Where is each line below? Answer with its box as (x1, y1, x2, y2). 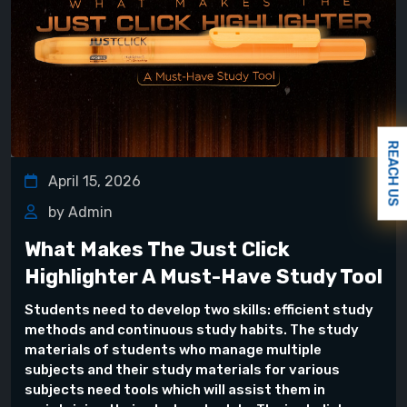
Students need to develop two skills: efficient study (25, 302, 373, 319)
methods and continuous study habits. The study (25, 322, 359, 339)
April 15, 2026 (45, 173, 141, 191)
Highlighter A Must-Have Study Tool (25, 264, 382, 290)
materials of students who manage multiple (25, 342, 322, 359)
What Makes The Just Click (25, 237, 290, 263)
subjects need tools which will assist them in (25, 382, 325, 399)
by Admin (45, 203, 113, 222)
